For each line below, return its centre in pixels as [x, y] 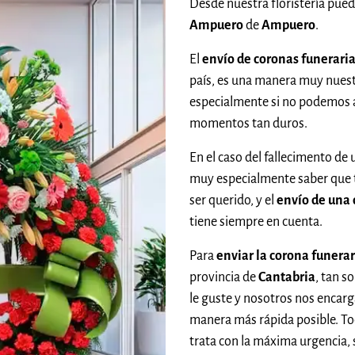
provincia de [224, 277]
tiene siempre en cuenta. [256, 221]
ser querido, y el [233, 200]
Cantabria [287, 277]
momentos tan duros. [248, 123]
